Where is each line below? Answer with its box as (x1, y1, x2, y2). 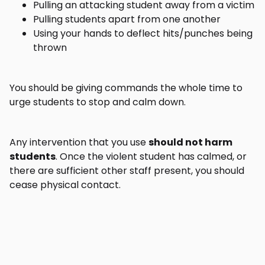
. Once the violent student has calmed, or (56, 150, 247, 163)
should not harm (148, 135, 232, 149)
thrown (33, 41, 67, 54)
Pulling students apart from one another (33, 12, 221, 26)
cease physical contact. (9, 178, 121, 192)
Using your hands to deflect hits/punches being (33, 27, 253, 40)
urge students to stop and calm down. (9, 95, 186, 109)
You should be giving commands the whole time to (9, 81, 243, 95)
